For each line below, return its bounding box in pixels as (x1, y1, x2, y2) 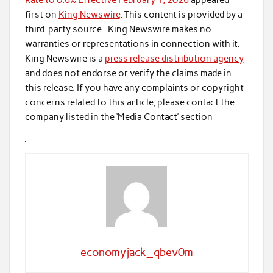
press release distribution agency (104, 53, 244, 65)
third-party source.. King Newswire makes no (24, 24, 211, 35)
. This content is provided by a (119, 9, 243, 21)
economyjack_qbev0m (80, 246, 193, 260)
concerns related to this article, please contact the (24, 97, 235, 108)
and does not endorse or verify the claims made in (24, 68, 232, 79)
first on (24, 9, 58, 21)
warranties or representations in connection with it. (24, 38, 239, 50)
